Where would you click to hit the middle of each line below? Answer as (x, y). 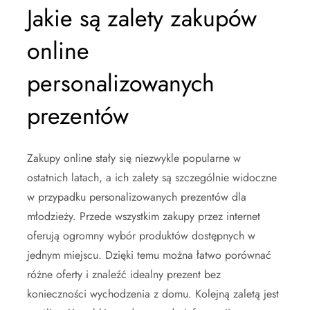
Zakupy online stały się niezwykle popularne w (134, 158)
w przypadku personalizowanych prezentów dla (137, 197)
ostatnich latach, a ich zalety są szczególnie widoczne (152, 177)
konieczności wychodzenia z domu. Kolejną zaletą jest (153, 293)
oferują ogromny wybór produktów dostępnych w (141, 235)
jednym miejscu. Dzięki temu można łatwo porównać (149, 255)
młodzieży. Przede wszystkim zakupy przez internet (144, 216)
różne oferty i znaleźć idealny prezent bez (124, 274)
